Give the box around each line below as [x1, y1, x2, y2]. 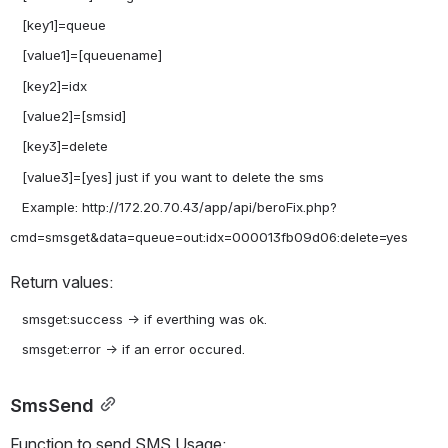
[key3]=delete [10, 138, 22, 155]
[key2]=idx [10, 77, 22, 94]
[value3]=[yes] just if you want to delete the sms [10, 168, 22, 185]
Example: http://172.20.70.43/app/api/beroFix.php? [10, 198, 22, 215]
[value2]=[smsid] [10, 107, 22, 124]
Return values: [10, 271, 113, 292]
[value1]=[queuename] [10, 47, 22, 64]
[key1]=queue [10, 16, 22, 33]
